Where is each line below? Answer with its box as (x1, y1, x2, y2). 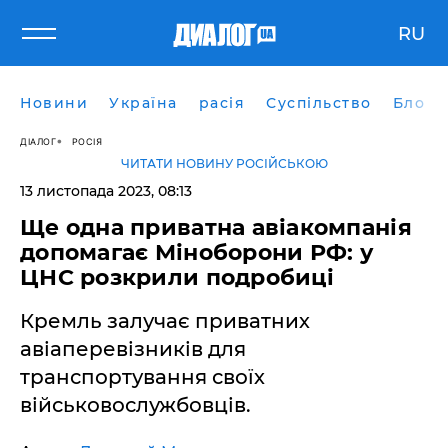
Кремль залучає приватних (20, 309, 310, 333)
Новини (20, 94, 88, 112)
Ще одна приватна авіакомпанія (20, 214, 412, 241)
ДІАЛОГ (20, 135, 56, 147)
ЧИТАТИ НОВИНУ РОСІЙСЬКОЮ (120, 156, 328, 171)
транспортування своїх (20, 365, 265, 389)
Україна (109, 94, 178, 112)
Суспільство (266, 94, 372, 112)
